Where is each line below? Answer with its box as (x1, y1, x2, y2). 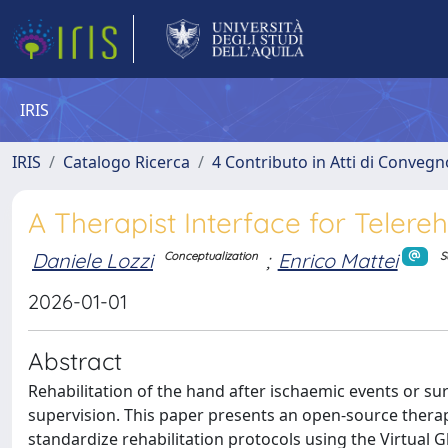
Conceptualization (164, 249, 259, 264)
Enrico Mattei (277, 247, 398, 273)
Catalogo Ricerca (63, 151, 190, 173)
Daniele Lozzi (32, 247, 153, 273)
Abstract (28, 346, 122, 376)
